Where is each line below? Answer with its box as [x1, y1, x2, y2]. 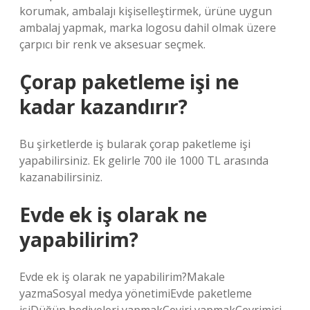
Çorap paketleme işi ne [19, 69, 239, 95]
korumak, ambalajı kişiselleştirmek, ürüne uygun [19, 3, 272, 19]
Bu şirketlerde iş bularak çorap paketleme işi [19, 136, 250, 152]
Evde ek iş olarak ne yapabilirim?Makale [19, 269, 225, 284]
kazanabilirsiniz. [19, 170, 102, 185]
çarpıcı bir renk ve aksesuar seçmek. [19, 37, 206, 52]
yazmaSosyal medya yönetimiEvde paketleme [19, 286, 252, 301]
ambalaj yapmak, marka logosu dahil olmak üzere [19, 20, 276, 35]
